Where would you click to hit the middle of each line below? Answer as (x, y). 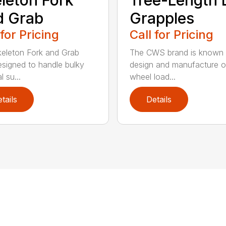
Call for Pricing (171, 34)
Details (159, 99)
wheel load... (152, 76)
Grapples (162, 18)
